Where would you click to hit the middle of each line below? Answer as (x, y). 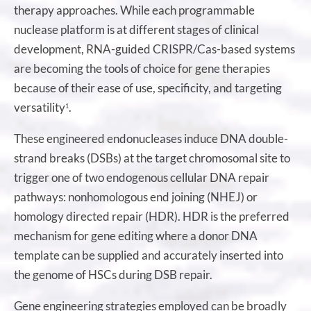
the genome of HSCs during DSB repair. (113, 274)
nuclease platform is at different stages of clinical (136, 29)
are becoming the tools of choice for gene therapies (142, 68)
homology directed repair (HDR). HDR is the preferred (152, 216)
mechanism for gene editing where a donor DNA (136, 235)
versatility (40, 107)
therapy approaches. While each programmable (134, 10)
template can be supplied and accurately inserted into (149, 255)
